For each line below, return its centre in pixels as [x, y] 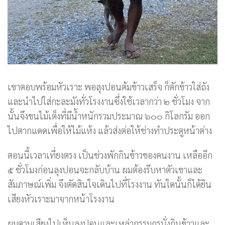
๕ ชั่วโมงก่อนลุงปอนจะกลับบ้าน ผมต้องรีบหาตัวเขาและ [105, 170]
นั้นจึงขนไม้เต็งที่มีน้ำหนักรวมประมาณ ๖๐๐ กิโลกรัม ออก [109, 116]
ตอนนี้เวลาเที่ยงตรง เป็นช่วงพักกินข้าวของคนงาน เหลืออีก [110, 155]
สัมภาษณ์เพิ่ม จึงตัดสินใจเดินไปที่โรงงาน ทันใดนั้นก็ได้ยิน [109, 184]
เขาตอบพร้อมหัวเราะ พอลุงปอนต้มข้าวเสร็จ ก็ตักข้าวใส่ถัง [108, 87]
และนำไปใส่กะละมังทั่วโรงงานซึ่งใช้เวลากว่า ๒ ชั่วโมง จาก [109, 101]
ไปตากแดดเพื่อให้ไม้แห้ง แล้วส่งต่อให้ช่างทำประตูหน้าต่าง [110, 130]
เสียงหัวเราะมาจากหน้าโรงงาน [61, 199]
